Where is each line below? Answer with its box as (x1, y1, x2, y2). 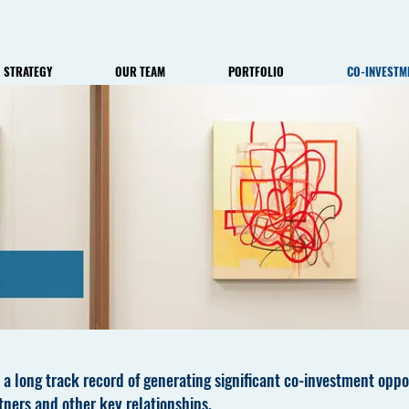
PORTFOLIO (227, 62, 284, 80)
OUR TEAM (114, 62, 165, 80)
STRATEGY (3, 62, 52, 80)
